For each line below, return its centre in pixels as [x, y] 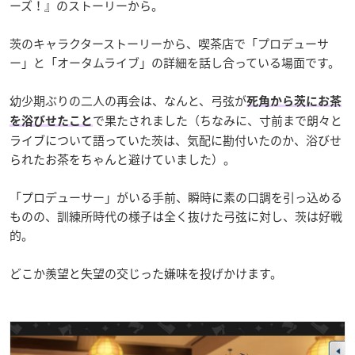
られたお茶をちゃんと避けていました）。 [122, 159]
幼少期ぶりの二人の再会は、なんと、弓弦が [128, 100]
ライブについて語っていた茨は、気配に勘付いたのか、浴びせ [176, 140]
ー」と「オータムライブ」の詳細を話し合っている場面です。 [175, 62]
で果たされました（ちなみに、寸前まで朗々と [218, 120]
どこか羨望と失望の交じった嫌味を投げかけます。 [146, 273]
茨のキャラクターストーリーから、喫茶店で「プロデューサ [169, 43]
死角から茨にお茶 [294, 101]
